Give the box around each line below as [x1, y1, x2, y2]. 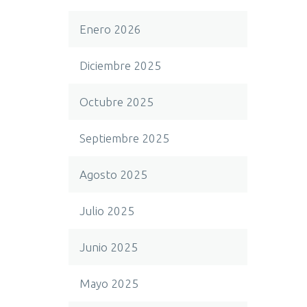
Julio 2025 [79, 204, 134, 217]
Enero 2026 [79, 23, 141, 36]
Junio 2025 [79, 241, 138, 254]
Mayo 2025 [79, 277, 138, 290]
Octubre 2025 [79, 95, 153, 108]
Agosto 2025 [79, 168, 147, 181]
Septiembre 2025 [79, 132, 169, 145]
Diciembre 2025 [79, 59, 161, 72]
